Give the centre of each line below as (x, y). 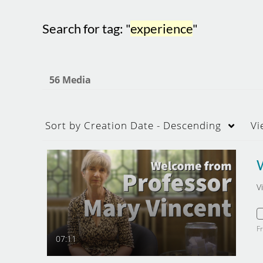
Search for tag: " (86, 28)
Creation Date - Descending (151, 125)
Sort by (63, 125)
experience (161, 28)
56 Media (70, 80)
